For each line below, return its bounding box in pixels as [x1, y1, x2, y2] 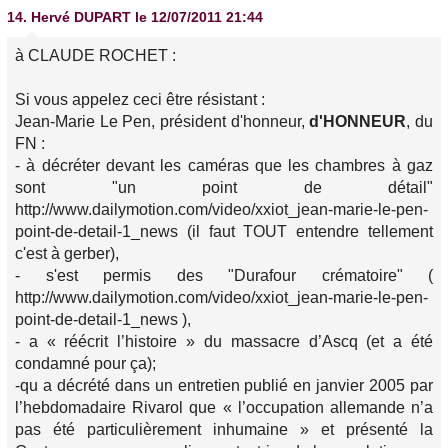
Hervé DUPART [31, 9, 131, 25]
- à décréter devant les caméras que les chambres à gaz [15, 157, 433, 174]
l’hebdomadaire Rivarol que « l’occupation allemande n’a [15, 399, 433, 416]
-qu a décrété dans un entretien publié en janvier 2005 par [15, 377, 433, 394]
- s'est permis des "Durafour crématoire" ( [15, 267, 433, 284]
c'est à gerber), [15, 245, 119, 262]
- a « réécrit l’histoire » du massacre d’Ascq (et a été [15, 333, 433, 350]
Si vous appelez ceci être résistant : [15, 91, 265, 108]
